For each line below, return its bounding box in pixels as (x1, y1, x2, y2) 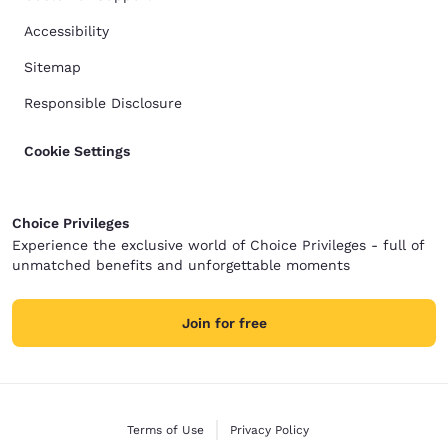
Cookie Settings (24, 143, 130, 160)
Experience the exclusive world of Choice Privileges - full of (12, 237, 424, 254)
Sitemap (24, 59, 81, 76)
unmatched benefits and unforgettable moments (12, 257, 350, 274)
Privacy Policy (229, 423, 309, 438)
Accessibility (24, 23, 109, 40)
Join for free (181, 315, 267, 332)
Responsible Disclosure (24, 95, 182, 112)
